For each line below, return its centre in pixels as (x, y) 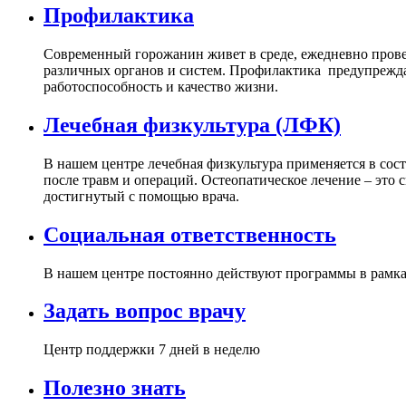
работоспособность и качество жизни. (161, 86)
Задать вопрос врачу (145, 311)
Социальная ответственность (190, 234)
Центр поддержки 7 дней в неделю (152, 350)
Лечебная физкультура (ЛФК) (192, 125)
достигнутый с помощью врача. (141, 196)
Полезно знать (115, 388)
